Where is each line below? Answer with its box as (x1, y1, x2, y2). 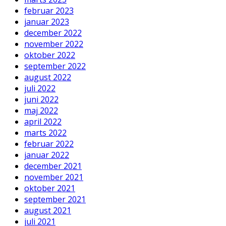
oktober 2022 (24, 49, 75, 61)
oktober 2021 (24, 183, 75, 194)
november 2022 (24, 38, 83, 50)
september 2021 (24, 194, 86, 205)
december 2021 (24, 160, 82, 172)
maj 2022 (24, 105, 58, 117)
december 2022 (24, 27, 82, 39)
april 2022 (24, 116, 62, 128)
